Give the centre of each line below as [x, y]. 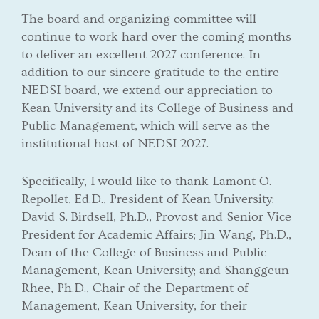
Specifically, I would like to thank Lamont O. [146, 181]
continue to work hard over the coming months [156, 36]
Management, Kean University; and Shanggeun [155, 270]
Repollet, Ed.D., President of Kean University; [148, 199]
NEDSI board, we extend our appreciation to [147, 90]
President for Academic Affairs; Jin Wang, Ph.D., [156, 234]
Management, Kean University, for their [134, 305]
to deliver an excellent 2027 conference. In [141, 54]
